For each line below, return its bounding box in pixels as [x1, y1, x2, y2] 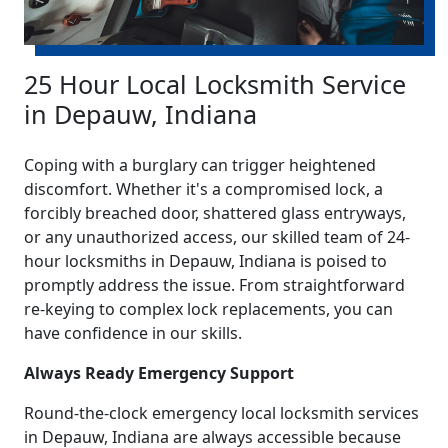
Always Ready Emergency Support [24, 362, 294, 385]
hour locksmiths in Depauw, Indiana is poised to [24, 250, 387, 273]
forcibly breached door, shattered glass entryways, [24, 202, 406, 225]
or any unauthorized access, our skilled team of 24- [24, 226, 410, 249]
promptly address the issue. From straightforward [24, 274, 405, 297]
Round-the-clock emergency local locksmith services [24, 402, 419, 425]
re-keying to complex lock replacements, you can [24, 298, 393, 321]
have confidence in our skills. [24, 322, 242, 345]
